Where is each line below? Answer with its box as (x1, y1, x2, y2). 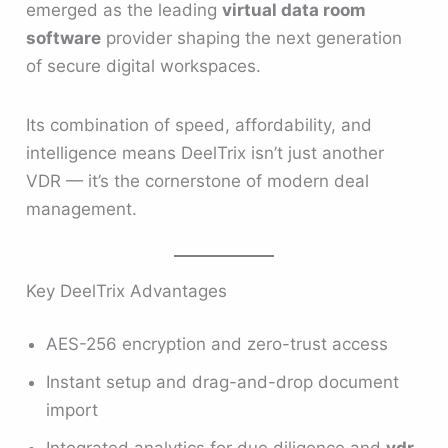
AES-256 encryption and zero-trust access (46, 334, 389, 355)
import (46, 400, 99, 421)
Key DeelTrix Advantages (26, 280, 228, 301)
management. (26, 199, 138, 220)
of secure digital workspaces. (26, 56, 262, 77)
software (26, 28, 102, 49)
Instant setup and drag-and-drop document (46, 372, 400, 393)
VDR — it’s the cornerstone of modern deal (26, 171, 370, 192)
